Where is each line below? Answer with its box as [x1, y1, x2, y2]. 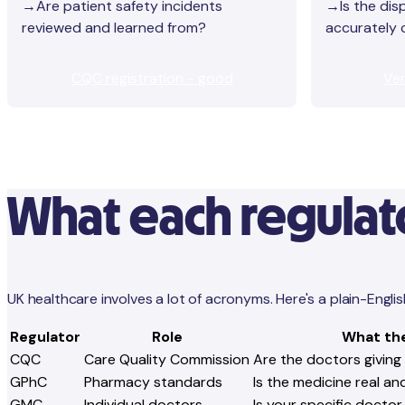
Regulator [10, 326, 80, 346]
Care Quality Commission [84, 349, 250, 369]
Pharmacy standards [84, 372, 222, 391]
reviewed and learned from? [22, 18, 206, 38]
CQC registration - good [71, 69, 233, 89]
